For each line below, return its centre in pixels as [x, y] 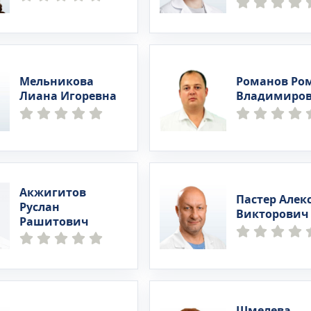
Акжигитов [53, 193]
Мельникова [57, 82]
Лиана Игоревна [68, 96]
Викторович [272, 215]
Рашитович [54, 222]
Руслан [40, 207]
